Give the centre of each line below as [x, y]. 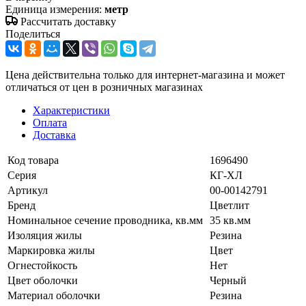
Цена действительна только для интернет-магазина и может [145, 74]
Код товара [33, 160]
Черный [228, 280]
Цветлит [229, 205]
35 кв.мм [230, 220]
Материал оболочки [54, 295]
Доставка [54, 135]
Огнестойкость [42, 265]
